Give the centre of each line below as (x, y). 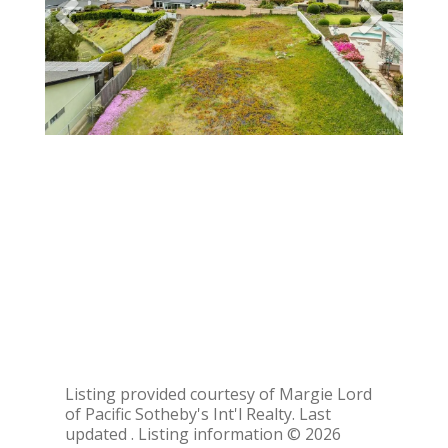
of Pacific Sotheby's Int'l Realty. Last (198, 414)
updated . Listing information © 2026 (203, 434)
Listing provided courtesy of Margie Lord (218, 394)
